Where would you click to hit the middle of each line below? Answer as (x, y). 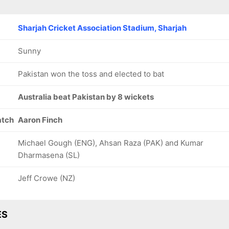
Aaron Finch (40, 120)
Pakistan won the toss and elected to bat (91, 74)
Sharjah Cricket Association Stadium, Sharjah (102, 28)
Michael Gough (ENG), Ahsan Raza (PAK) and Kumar (111, 143)
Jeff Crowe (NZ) (47, 178)
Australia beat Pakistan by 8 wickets (86, 97)
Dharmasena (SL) (49, 155)
